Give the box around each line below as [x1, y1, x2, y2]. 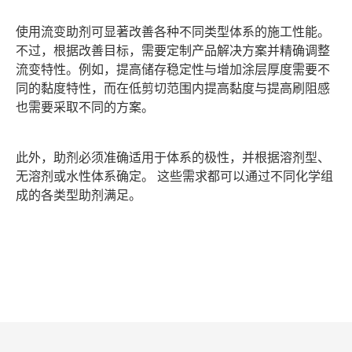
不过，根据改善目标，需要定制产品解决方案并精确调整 [16, 42, 330, 58]
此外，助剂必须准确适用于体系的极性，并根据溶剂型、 [16, 148, 330, 165]
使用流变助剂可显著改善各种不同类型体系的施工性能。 [16, 23, 330, 39]
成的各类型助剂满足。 [16, 186, 141, 203]
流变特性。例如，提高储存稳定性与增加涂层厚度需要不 [16, 60, 330, 77]
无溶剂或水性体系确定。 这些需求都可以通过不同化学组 [16, 167, 333, 184]
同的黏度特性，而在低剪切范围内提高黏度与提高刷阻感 [16, 79, 330, 96]
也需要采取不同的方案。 [16, 98, 154, 115]
